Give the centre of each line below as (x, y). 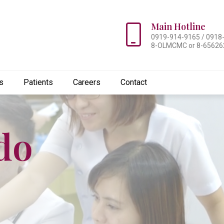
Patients (38, 82)
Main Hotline (178, 26)
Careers (87, 82)
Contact (134, 82)
